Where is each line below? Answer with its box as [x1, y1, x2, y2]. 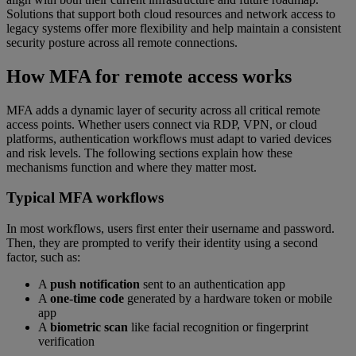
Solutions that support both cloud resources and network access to [6, 6, 335, 21]
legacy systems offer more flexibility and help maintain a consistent [6, 21, 341, 35]
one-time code [50, 292, 124, 306]
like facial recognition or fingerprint [128, 320, 308, 335]
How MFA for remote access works [6, 65, 292, 87]
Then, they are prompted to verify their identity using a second [6, 236, 318, 250]
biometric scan [50, 320, 128, 335]
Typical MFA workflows [6, 189, 164, 207]
